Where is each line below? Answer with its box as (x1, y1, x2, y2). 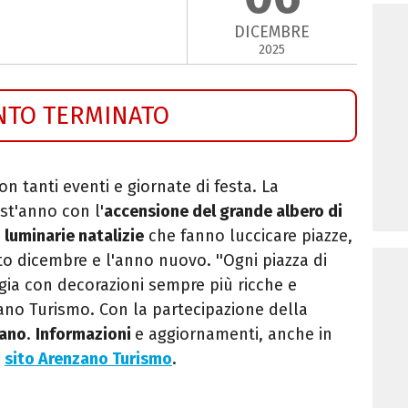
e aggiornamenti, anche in (135, 323, 332, 344)
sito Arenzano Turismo (5, 348, 172, 369)
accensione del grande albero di (104, 200, 342, 221)
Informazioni (36, 323, 135, 344)
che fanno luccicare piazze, (144, 225, 352, 246)
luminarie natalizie (5, 225, 144, 246)
